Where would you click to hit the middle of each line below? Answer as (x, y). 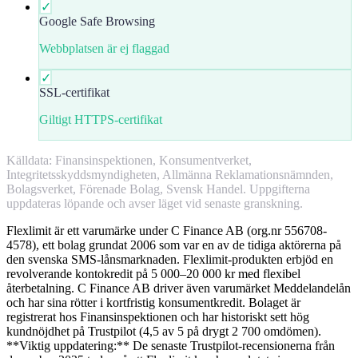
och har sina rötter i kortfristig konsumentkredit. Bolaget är (153, 302)
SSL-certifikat (74, 92)
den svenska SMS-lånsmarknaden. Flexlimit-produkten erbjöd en (170, 259)
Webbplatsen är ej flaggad (104, 48)
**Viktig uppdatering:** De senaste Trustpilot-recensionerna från (171, 345)
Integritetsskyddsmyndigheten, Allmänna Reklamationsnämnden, (170, 174)
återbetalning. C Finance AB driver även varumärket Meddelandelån (179, 288)
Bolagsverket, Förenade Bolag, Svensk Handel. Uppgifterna (158, 189)
